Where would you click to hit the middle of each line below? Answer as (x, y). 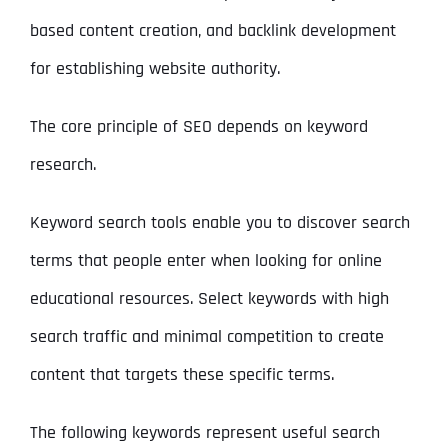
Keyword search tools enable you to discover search (219, 223)
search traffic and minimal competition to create (206, 337)
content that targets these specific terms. (181, 375)
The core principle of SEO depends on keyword (198, 127)
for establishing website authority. (154, 69)
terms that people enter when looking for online (205, 261)
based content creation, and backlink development (212, 31)
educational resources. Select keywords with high (209, 299)
